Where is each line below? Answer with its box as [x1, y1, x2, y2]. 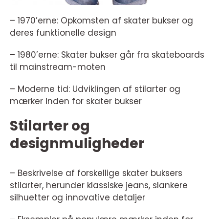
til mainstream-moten [10, 61, 106, 73]
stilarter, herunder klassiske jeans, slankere [10, 179, 188, 191]
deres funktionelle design [10, 26, 116, 39]
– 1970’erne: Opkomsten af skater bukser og [10, 14, 193, 26]
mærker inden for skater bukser [10, 95, 142, 107]
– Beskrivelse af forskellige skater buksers [10, 167, 182, 179]
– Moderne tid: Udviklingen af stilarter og [10, 83, 180, 95]
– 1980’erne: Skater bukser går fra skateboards [10, 48, 204, 61]
